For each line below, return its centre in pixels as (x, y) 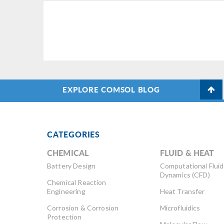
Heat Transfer (182, 191)
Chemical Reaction (77, 182)
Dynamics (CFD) (185, 174)
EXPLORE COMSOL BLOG (111, 89)
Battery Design (71, 165)
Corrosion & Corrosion (83, 207)
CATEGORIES (73, 134)
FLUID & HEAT (187, 152)
